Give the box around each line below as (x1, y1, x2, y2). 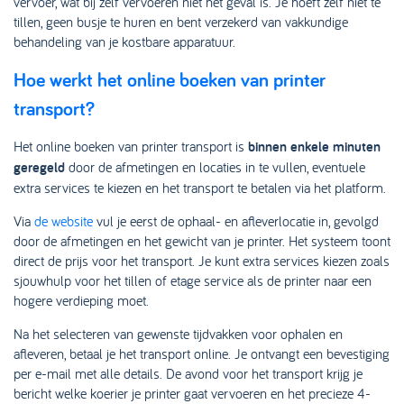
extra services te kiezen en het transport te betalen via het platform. (14, 179, 386, 197)
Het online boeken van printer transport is (14, 137, 248, 155)
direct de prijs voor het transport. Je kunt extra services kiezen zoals (14, 252, 390, 270)
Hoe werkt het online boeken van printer (14, 67, 326, 92)
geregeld (14, 158, 65, 177)
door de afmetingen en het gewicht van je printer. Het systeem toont (14, 232, 390, 250)
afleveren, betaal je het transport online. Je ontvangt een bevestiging (14, 344, 390, 363)
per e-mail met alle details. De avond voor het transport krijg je (14, 364, 363, 382)
